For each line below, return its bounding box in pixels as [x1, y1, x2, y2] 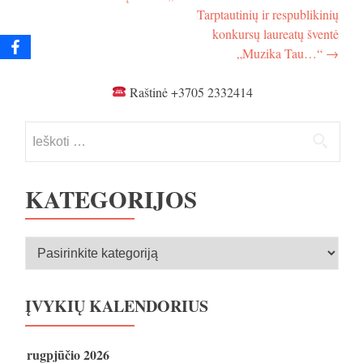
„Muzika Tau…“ [237, 44, 326, 62]
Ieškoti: [24, 121, 62, 139]
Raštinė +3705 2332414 [126, 83, 253, 100]
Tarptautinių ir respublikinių [197, 5, 339, 23]
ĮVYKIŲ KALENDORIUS [25, 293, 208, 318]
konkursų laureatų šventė [212, 24, 339, 42]
